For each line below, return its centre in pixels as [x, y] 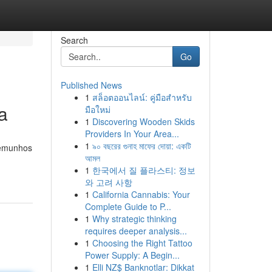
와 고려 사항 [108, 182]
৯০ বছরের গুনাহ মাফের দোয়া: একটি [141, 146]
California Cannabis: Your [141, 194]
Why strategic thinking [134, 219]
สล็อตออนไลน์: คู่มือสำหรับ [142, 97]
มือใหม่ [97, 109]
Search [74, 40]
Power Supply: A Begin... [132, 255]
